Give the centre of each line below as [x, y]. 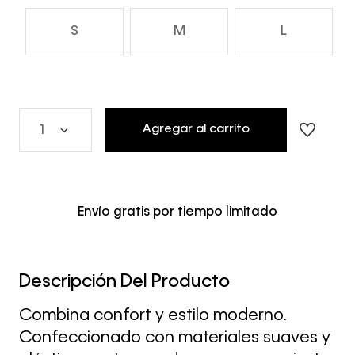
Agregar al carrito [196, 129]
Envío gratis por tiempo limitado [177, 212]
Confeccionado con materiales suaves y [175, 338]
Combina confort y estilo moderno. [153, 316]
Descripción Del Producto [124, 282]
